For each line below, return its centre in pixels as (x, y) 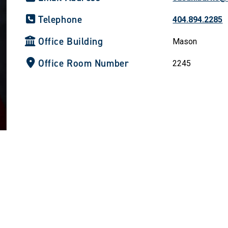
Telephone (60, 19)
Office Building (71, 41)
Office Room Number (84, 63)
